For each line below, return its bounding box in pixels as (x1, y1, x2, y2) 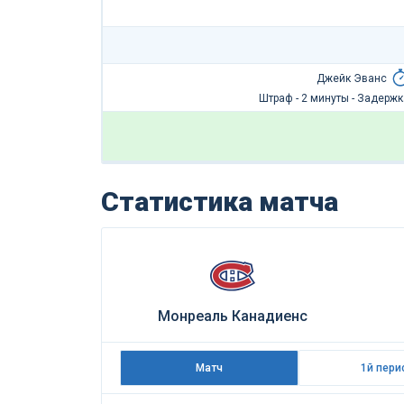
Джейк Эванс (316, 72, 387, 85)
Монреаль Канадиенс (158, 308, 308, 325)
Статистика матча (101, 186, 338, 217)
